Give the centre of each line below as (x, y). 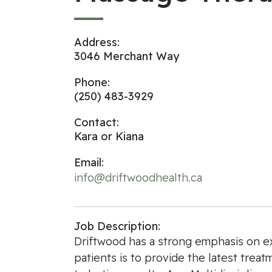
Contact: (97, 122)
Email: (89, 162)
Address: (97, 42)
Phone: (92, 82)
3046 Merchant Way (127, 56)
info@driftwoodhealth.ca (138, 178)
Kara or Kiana (109, 136)
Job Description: (117, 226)
